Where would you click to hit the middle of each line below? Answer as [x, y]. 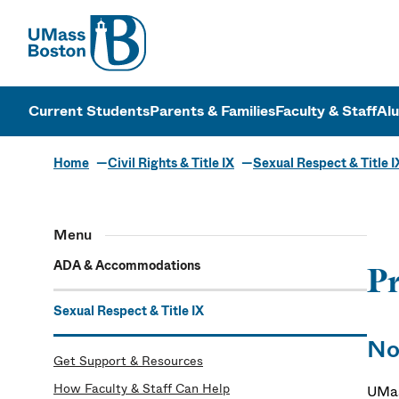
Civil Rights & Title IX [171, 163]
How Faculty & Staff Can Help [142, 388]
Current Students [89, 111]
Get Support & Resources [128, 361]
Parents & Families [212, 111]
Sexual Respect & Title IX [129, 311]
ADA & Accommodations [127, 265]
